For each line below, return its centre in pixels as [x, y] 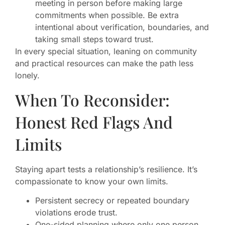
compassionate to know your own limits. [92, 181]
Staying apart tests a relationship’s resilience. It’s [106, 169]
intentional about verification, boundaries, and [122, 27]
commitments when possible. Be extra [107, 15]
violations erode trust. [76, 213]
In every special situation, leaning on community [106, 51]
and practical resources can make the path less [104, 64]
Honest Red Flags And [94, 122]
